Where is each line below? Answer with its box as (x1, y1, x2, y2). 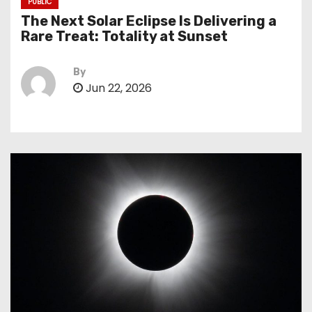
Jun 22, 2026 (83, 80, 152, 96)
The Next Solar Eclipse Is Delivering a (21, 13, 276, 29)
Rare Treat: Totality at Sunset (21, 28, 228, 45)
